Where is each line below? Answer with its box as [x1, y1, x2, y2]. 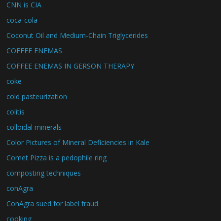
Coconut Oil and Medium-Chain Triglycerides [6, 30, 148, 40]
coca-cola [6, 15, 38, 25]
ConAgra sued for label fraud [6, 198, 99, 208]
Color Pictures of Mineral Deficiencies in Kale [6, 137, 150, 147]
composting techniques [6, 168, 81, 178]
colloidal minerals [6, 122, 62, 132]
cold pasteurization [6, 91, 68, 101]
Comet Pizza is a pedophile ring [6, 152, 107, 162]
